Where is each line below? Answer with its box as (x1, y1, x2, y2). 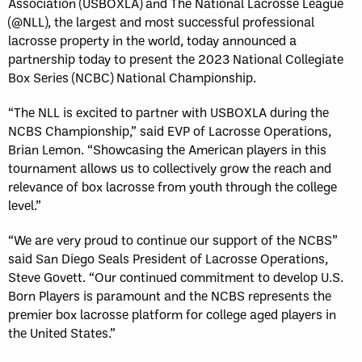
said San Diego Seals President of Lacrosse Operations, (8, 250, 328, 267)
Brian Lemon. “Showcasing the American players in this (8, 141, 326, 158)
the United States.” (8, 324, 116, 341)
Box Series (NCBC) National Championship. (8, 69, 256, 86)
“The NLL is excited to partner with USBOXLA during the (8, 103, 329, 120)
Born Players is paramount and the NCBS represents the (8, 287, 331, 304)
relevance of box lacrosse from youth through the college (8, 178, 337, 195)
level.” (8, 196, 41, 213)
